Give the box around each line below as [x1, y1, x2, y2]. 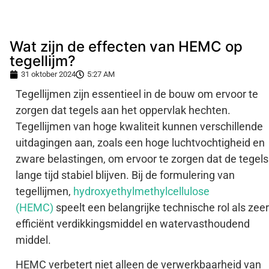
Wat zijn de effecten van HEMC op [10, 38, 243, 55]
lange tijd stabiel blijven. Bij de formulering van [16, 169, 235, 181]
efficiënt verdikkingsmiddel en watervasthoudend [16, 217, 250, 230]
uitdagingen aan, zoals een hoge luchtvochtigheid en [16, 136, 265, 149]
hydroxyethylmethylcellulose [73, 185, 210, 198]
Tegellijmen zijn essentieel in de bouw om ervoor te [16, 88, 258, 100]
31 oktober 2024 [21, 70, 76, 79]
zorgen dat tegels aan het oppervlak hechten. [16, 104, 231, 116]
